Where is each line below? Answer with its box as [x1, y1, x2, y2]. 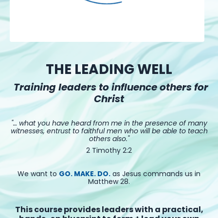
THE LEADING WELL [46, 60, 172, 79]
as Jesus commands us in [112, 169, 200, 179]
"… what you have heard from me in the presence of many [11, 118, 207, 128]
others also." [89, 134, 129, 144]
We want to [18, 169, 59, 179]
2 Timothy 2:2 [86, 145, 132, 156]
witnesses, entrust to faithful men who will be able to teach [10, 126, 208, 136]
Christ [94, 92, 124, 106]
